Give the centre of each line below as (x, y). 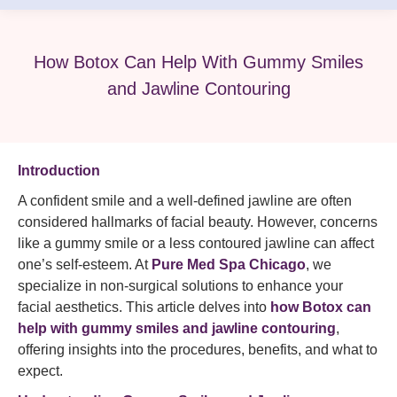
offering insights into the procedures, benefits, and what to (198, 350)
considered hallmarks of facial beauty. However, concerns (198, 222)
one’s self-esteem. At (85, 265)
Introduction (59, 171)
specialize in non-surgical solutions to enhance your (180, 286)
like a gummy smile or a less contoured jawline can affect (196, 243)
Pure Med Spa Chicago (229, 265)
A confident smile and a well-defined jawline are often (185, 201)
